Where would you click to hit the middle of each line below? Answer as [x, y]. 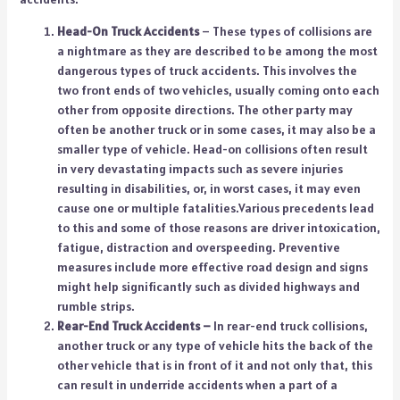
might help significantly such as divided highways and [208, 286]
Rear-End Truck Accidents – [135, 325]
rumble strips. [96, 306]
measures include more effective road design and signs [212, 267]
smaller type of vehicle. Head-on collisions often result [212, 149]
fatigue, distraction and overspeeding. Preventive [198, 247]
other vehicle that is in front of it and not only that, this [214, 365]
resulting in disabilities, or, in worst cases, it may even [208, 188]
